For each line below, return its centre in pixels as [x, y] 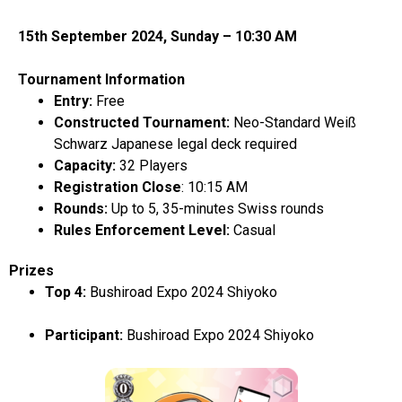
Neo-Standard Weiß [295, 122]
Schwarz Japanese [114, 144]
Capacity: [85, 165]
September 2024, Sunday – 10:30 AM [172, 36]
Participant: [86, 335]
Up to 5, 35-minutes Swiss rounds [219, 208]
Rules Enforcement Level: [144, 230]
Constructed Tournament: [144, 122]
